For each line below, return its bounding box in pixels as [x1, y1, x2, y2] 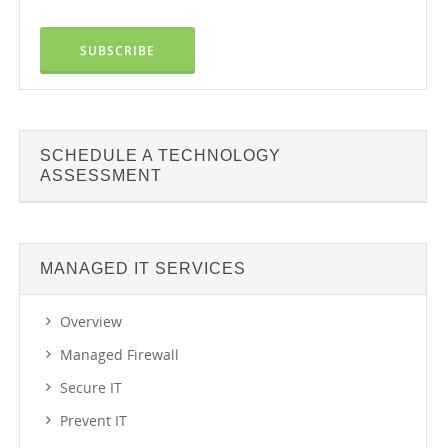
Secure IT [60, 378, 122, 397]
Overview [60, 312, 122, 331]
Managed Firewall [60, 345, 179, 364]
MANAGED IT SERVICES [40, 260, 246, 277]
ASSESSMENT [40, 167, 162, 184]
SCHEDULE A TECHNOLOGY [40, 147, 281, 164]
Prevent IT [60, 411, 127, 430]
